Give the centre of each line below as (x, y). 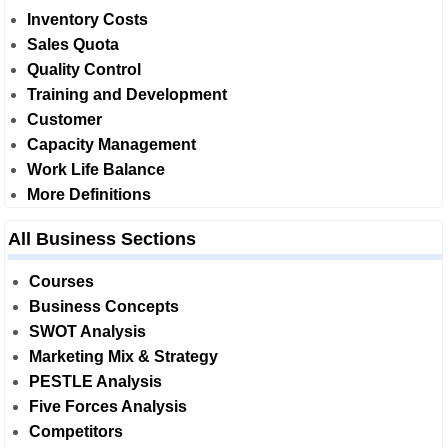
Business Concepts (104, 306)
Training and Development (127, 94)
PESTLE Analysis (95, 381)
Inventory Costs (87, 19)
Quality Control (84, 69)
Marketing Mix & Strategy (123, 356)
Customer (64, 119)
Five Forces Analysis (108, 406)
